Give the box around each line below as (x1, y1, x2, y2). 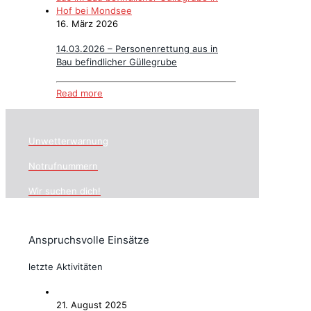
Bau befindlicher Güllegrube (56, 56, 177, 68)
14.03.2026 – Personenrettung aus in (56, 43, 218, 55)
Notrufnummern (28, 160, 98, 171)
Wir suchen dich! (28, 185, 101, 197)
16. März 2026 (56, 18, 118, 30)
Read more (56, 87, 103, 99)
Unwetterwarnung (28, 135, 108, 146)
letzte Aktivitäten (28, 261, 103, 273)
